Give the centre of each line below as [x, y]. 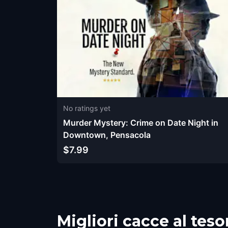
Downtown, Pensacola [107, 135]
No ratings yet [87, 108]
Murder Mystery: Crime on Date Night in [141, 123]
